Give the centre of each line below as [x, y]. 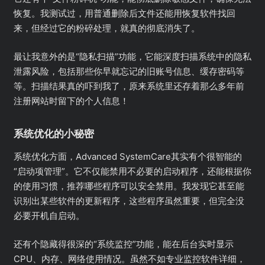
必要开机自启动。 [49, 216]
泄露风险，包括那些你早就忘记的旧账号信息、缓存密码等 [129, 71]
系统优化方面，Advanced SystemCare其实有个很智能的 [127, 157]
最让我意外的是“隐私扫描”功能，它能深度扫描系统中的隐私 [132, 56]
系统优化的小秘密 [54, 134]
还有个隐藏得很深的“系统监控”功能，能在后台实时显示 [123, 244]
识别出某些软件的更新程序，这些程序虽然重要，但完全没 [129, 201]
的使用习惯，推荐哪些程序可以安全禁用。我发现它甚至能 [129, 186]
